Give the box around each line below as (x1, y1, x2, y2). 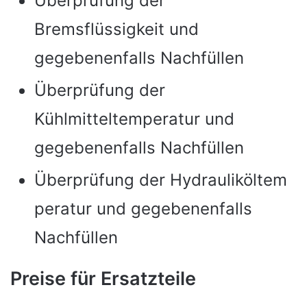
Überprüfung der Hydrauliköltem (34, 169, 287, 190)
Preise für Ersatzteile (10, 267, 196, 290)
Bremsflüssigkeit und (34, 19, 199, 39)
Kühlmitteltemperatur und (34, 108, 234, 129)
